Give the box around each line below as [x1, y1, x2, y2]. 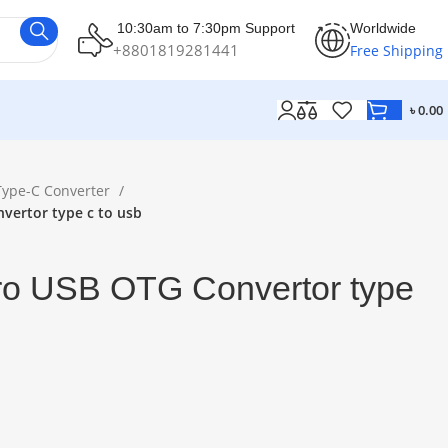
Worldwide [350, 19, 416, 36]
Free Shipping [350, 40, 443, 60]
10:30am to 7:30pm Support [113, 19, 295, 36]
